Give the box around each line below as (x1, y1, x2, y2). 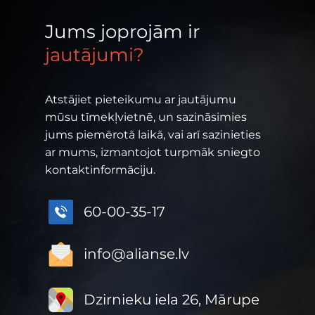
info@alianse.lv (84, 245, 189, 262)
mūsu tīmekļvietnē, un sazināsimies (45, 110, 247, 124)
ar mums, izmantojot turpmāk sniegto (45, 146, 260, 159)
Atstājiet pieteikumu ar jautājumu (45, 93, 236, 106)
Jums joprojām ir (45, 20, 200, 43)
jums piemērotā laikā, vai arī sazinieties (45, 128, 261, 141)
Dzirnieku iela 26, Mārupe (84, 291, 259, 308)
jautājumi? (45, 44, 144, 66)
